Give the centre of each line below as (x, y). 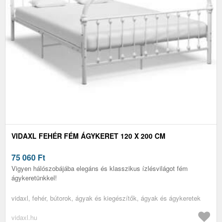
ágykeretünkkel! (34, 177)
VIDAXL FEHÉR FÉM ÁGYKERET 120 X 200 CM (88, 136)
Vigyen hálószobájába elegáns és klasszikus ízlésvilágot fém (100, 168)
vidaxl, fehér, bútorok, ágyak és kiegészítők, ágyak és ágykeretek (106, 198)
